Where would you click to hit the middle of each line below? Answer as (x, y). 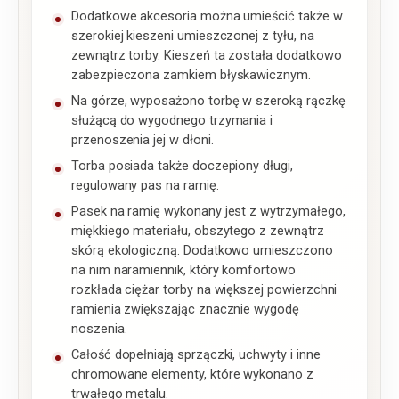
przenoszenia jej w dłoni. (142, 141)
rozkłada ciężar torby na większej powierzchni (204, 290)
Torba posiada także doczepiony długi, (182, 167)
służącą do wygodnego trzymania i (172, 121)
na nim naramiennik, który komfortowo (183, 271)
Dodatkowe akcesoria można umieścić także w (207, 17)
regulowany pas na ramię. (145, 186)
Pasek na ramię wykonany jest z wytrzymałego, (208, 212)
